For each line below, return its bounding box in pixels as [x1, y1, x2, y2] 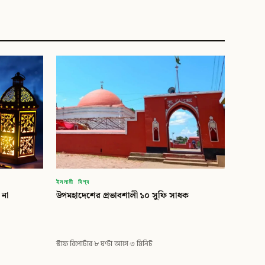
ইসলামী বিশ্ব [56, 175, 90, 186]
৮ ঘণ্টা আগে [93, 238, 128, 250]
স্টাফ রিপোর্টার [56, 238, 92, 250]
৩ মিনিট [130, 238, 153, 250]
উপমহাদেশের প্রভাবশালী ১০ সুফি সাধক [56, 188, 189, 202]
